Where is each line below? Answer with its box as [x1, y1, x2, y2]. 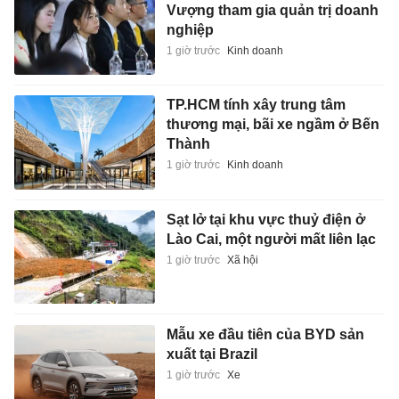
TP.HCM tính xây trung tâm [166, 97, 346, 113]
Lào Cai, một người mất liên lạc [166, 231, 376, 247]
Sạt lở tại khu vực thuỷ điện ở [166, 211, 365, 227]
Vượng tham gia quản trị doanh [166, 2, 379, 18]
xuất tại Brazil [166, 346, 257, 362]
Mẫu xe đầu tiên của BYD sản [166, 326, 364, 342]
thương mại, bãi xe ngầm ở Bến [166, 117, 379, 133]
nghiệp [166, 21, 214, 37]
